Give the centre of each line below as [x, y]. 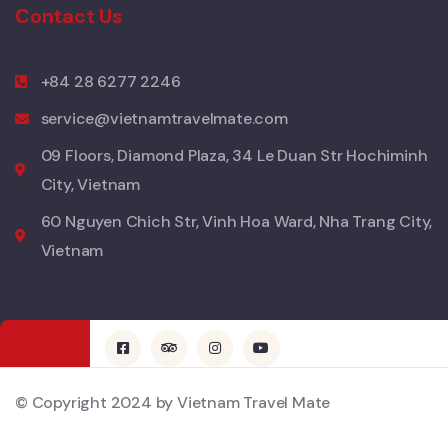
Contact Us [69, 16]
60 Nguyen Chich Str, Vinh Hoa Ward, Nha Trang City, [236, 222]
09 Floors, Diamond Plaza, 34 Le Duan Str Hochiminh [234, 156]
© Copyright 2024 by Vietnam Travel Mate [173, 402]
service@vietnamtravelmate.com [164, 119]
